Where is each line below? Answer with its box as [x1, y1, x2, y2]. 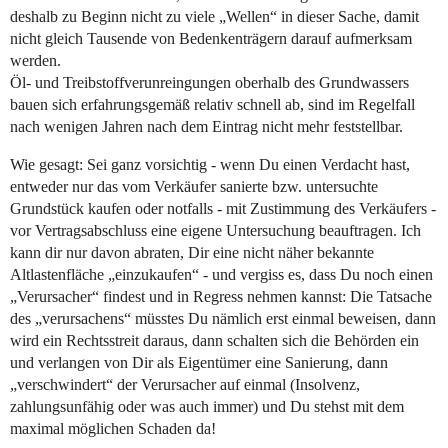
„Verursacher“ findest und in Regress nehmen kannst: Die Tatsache [10, 288, 432, 306]
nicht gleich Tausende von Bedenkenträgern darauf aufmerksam [10, 30, 412, 48]
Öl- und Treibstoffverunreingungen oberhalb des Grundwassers [10, 74, 409, 92]
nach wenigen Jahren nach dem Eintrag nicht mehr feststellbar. [10, 118, 403, 136]
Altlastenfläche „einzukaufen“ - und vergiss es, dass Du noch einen [10, 266, 433, 284]
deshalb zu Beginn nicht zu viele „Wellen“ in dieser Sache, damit [10, 8, 419, 26]
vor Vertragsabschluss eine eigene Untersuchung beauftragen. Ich [10, 222, 421, 240]
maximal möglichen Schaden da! [10, 420, 216, 438]
